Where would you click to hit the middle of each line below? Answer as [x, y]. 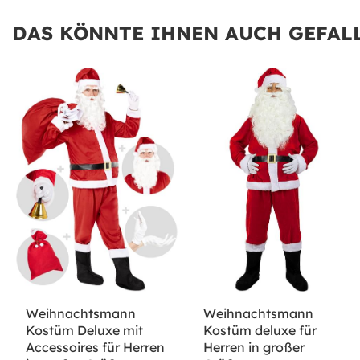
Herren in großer [254, 348]
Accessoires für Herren [95, 348]
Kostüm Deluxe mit [84, 331]
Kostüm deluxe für [260, 331]
